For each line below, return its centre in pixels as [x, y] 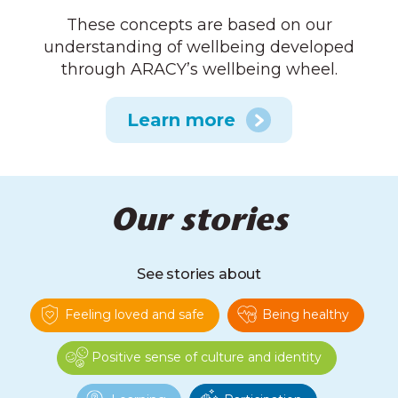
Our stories [199, 223]
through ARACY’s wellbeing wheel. [199, 70]
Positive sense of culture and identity [207, 358]
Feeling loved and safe [134, 315]
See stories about [199, 275]
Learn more [181, 120]
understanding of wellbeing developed [199, 48]
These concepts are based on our [199, 25]
